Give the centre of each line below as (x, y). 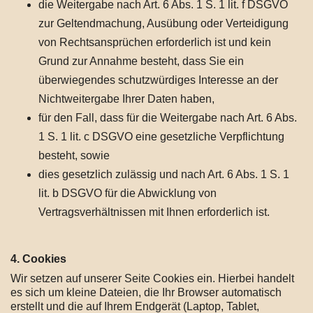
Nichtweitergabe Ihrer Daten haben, (126, 99)
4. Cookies (38, 259)
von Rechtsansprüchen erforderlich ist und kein (155, 42)
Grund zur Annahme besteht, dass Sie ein (141, 61)
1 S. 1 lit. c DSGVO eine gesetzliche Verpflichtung (161, 137)
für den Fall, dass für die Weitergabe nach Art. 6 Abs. (168, 118)
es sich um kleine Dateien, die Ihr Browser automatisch (146, 292)
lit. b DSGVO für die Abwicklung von (128, 193)
